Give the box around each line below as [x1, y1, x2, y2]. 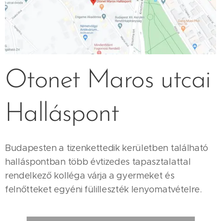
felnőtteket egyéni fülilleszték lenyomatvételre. [5, 184, 202, 195]
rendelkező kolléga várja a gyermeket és [5, 170, 175, 181]
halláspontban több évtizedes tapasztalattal [5, 156, 191, 167]
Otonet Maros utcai [5, 67, 211, 94]
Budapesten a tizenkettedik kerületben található [5, 142, 208, 153]
